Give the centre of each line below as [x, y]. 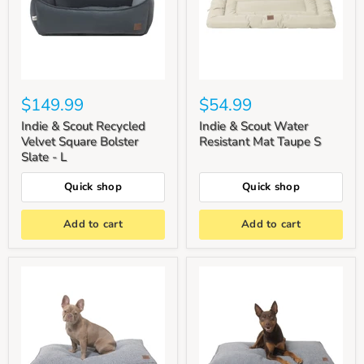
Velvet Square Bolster [80, 141]
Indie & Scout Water [253, 126]
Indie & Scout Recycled [83, 126]
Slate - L [44, 156]
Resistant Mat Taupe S [260, 141]
